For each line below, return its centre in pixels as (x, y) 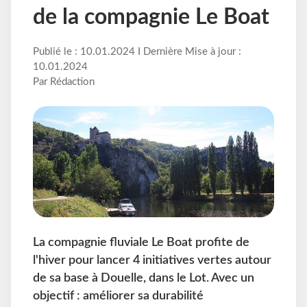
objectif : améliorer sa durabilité (118, 295)
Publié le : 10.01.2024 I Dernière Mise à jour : (137, 52)
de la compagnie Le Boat (151, 17)
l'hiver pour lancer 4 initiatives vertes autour (152, 260)
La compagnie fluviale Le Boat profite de (141, 242)
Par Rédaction (64, 82)
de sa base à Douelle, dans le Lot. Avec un (144, 278)
